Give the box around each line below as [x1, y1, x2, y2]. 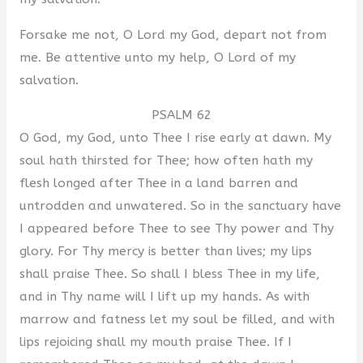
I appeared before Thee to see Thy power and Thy [19, 221, 334, 237]
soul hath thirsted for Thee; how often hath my [19, 153, 313, 169]
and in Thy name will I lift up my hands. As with [19, 289, 310, 305]
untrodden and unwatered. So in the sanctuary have [19, 199, 341, 214]
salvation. [19, 72, 79, 88]
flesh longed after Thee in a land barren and [19, 176, 298, 191]
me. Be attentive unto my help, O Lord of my [19, 49, 296, 65]
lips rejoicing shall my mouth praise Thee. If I [19, 335, 292, 350]
